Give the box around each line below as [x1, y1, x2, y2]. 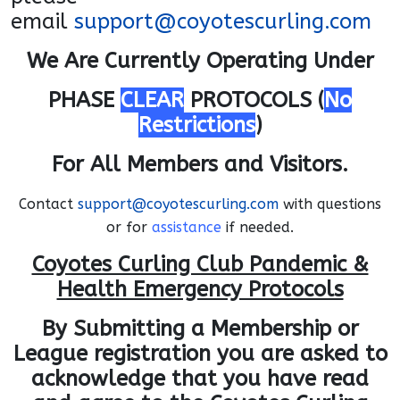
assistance [152, 218, 221, 236]
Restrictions [137, 112, 255, 137]
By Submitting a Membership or [41, 315, 359, 341]
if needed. [221, 218, 294, 236]
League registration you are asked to [12, 340, 387, 366]
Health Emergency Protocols [56, 276, 344, 302]
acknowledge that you [31, 365, 267, 391]
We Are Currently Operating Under [26, 47, 374, 73]
